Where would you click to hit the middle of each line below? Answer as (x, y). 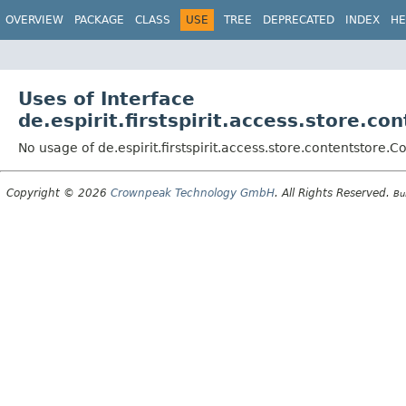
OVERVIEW (34, 20)
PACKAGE (99, 20)
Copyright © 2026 (58, 193)
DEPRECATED (299, 20)
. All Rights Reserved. (334, 193)
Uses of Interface (106, 98)
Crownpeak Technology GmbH (193, 193)
